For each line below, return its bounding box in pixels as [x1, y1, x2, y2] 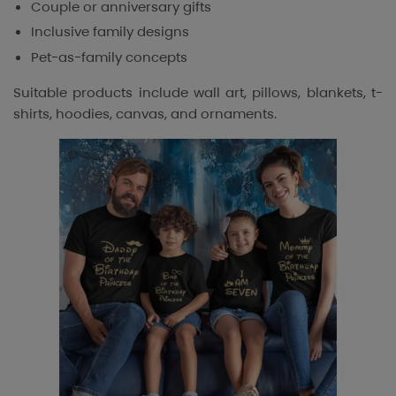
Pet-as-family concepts [31, 48, 187, 67]
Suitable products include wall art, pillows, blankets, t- [13, 83, 383, 103]
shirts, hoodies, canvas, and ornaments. [13, 104, 277, 124]
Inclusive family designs [31, 22, 189, 42]
